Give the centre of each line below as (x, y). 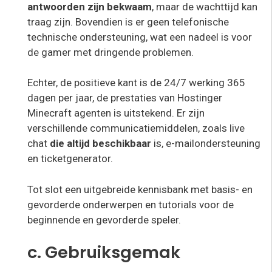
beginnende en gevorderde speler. (104, 219)
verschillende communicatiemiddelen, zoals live (136, 128)
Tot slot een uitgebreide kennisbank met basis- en (140, 189)
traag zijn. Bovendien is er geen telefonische (128, 22)
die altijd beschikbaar (100, 144)
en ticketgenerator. (70, 159)
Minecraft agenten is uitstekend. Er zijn (116, 113)
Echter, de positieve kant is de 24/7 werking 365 (136, 83)
